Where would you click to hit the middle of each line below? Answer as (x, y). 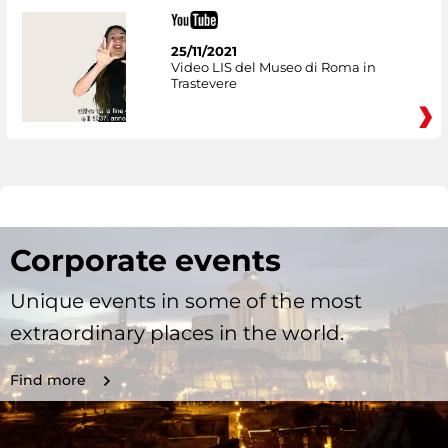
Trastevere (203, 82)
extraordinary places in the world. (177, 333)
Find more (48, 380)
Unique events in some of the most (186, 301)
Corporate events (145, 261)
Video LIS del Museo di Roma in (273, 66)
